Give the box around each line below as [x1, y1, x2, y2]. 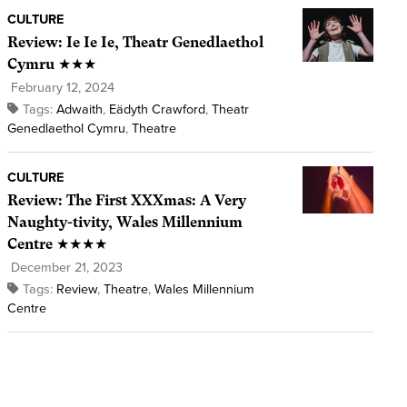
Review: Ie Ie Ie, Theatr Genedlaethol [6, 34, 263, 52]
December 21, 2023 [6, 260, 123, 276]
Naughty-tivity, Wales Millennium [6, 213, 243, 232]
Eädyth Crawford [108, 102, 205, 118]
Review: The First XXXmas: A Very [6, 192, 246, 210]
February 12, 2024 [6, 80, 114, 96]
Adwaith [55, 102, 103, 118]
